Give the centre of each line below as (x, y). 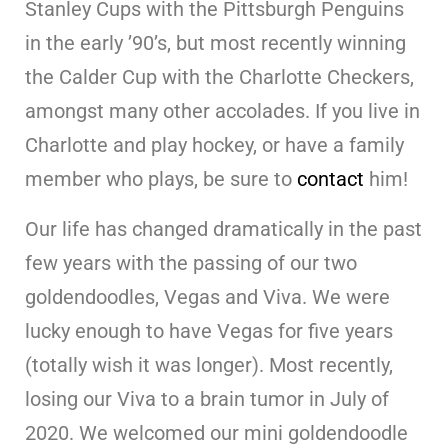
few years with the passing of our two (191, 262)
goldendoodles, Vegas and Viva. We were (207, 296)
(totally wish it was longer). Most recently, (209, 364)
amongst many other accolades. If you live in (222, 110)
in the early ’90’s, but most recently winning (215, 42)
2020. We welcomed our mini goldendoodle (216, 432)
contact (330, 178)
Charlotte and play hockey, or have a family (214, 144)
